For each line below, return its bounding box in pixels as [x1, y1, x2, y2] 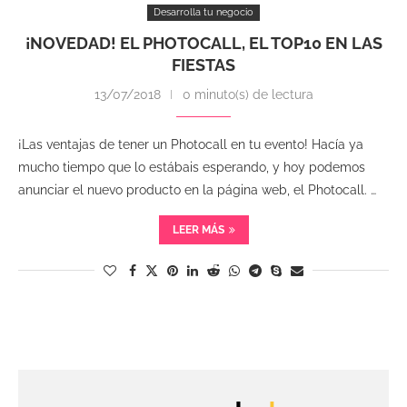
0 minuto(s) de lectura [182, 87, 313, 102]
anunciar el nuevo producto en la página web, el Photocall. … [18, 183, 376, 197]
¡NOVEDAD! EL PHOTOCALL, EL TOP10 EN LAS [25, 34, 382, 53]
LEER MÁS [172, 223, 224, 236]
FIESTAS [172, 55, 235, 74]
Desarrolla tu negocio [154, 6, 253, 18]
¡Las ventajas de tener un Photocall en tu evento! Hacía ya [18, 137, 363, 152]
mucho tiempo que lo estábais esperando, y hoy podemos [18, 160, 365, 174]
